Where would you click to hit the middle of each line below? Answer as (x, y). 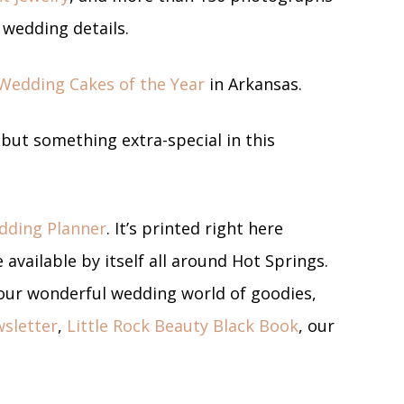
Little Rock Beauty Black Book (183, 325)
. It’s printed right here (195, 228)
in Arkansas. (253, 83)
